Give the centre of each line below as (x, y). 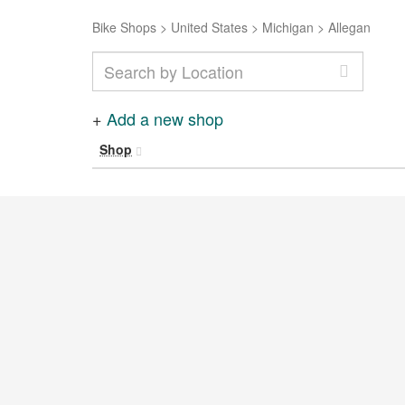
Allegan (349, 27)
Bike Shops (124, 27)
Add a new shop (165, 118)
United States (209, 27)
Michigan (288, 27)
